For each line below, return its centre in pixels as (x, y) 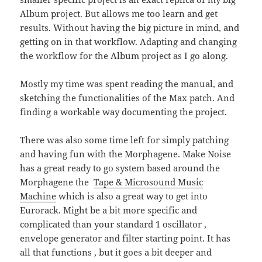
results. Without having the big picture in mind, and (130, 27)
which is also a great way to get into (132, 196)
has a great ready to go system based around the (120, 168)
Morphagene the (57, 182)
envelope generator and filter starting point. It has (125, 238)
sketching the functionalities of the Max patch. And (127, 97)
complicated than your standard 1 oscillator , (113, 224)
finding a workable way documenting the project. (124, 111)
